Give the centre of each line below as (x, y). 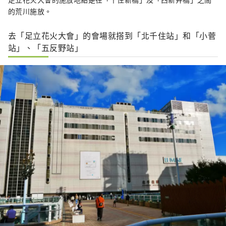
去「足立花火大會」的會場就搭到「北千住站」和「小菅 (112, 35)
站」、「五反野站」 (46, 47)
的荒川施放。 (30, 11)
